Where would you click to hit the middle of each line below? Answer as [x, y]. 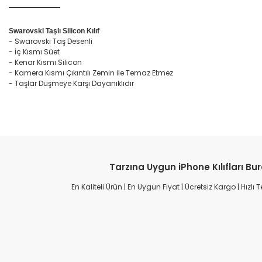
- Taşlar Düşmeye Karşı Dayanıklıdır [71, 83]
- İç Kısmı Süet [34, 52]
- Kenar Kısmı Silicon [45, 62]
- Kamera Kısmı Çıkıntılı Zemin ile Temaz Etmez [91, 73]
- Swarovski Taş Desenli [51, 41]
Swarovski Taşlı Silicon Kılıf [54, 31]
